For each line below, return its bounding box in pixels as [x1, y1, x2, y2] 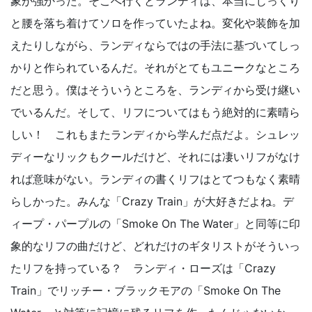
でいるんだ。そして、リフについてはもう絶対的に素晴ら [10, 105, 300, 120]
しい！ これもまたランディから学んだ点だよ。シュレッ [10, 127, 300, 142]
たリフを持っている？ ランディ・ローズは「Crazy [10, 261, 276, 276]
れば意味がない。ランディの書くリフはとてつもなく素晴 [10, 172, 300, 187]
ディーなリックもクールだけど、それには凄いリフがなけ [10, 150, 300, 164]
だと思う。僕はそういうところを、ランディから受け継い [10, 83, 300, 97]
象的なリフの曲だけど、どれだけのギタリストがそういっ [10, 239, 300, 253]
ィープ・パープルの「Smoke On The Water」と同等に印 [10, 217, 300, 231]
